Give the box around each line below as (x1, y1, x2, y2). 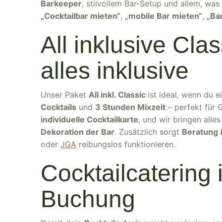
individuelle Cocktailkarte (41, 114, 138, 124)
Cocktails (41, 102, 76, 112)
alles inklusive (41, 57, 189, 84)
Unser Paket (41, 90, 89, 100)
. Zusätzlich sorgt (114, 127, 182, 137)
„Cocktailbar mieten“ (41, 11, 120, 21)
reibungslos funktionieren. (76, 139, 175, 149)
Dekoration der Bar (41, 127, 114, 137)
